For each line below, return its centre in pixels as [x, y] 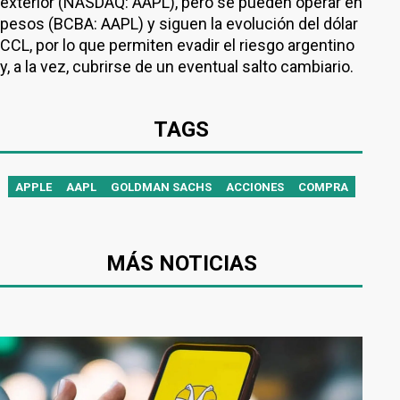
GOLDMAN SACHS [161, 187]
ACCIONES [254, 187]
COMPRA [323, 187]
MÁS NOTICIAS [181, 263]
